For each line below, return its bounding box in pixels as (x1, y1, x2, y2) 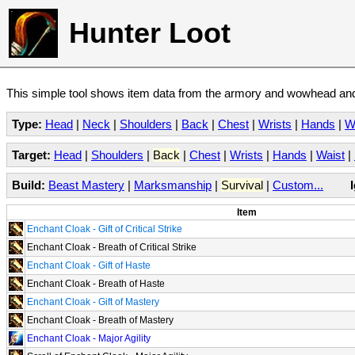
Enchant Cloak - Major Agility (27, 332, 151, 344)
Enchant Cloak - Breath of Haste (27, 277, 165, 289)
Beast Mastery (48, 178, 124, 192)
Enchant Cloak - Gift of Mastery (27, 296, 159, 307)
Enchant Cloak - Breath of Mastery (27, 314, 174, 326)
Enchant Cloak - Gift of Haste (27, 259, 151, 271)
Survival (221, 178, 263, 192)
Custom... (273, 178, 323, 192)
